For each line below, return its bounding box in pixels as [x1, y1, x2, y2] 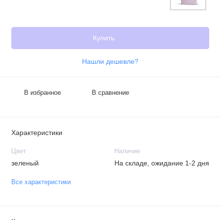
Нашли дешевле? [82, 57, 138, 65]
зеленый [11, 160, 39, 167]
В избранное [24, 89, 61, 96]
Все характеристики [11, 178, 71, 186]
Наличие [114, 148, 140, 155]
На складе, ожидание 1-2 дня [114, 160, 209, 167]
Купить [92, 33, 114, 42]
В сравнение [92, 89, 130, 96]
